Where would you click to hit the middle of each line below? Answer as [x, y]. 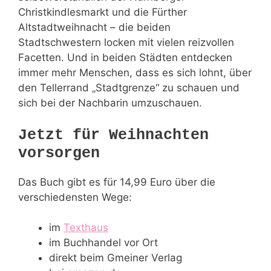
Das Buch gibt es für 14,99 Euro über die [117, 182]
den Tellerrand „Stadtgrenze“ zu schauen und [129, 88]
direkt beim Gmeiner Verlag [116, 258]
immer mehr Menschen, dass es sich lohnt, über [135, 73]
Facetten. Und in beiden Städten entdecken [125, 58]
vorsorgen [59, 153]
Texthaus [86, 228]
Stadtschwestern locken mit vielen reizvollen [126, 43]
